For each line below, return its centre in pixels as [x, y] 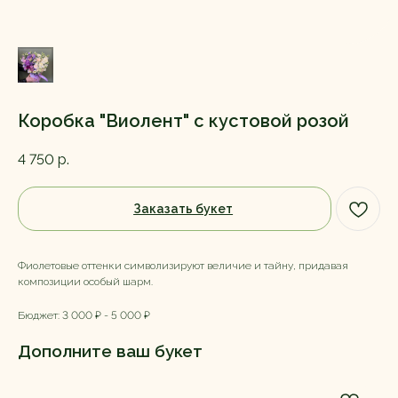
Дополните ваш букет [110, 351]
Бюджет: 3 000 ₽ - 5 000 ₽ [84, 316]
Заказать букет [183, 209]
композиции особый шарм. [85, 282]
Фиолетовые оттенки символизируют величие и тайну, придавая [183, 266]
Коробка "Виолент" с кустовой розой [183, 121]
